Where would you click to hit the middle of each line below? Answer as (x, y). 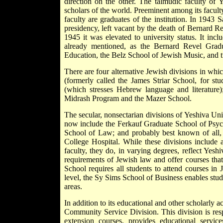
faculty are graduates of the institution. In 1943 (141, 19)
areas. (73, 186)
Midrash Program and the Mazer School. (128, 98)
